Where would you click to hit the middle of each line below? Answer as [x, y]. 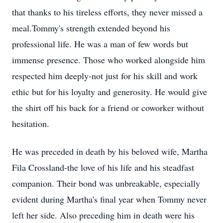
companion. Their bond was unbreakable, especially [106, 183]
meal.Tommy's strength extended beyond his [91, 28]
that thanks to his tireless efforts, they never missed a [107, 12]
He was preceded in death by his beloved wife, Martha [110, 151]
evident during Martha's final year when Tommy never [109, 199]
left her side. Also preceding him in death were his [103, 215]
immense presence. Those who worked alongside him [109, 60]
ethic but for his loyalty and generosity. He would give [110, 92]
